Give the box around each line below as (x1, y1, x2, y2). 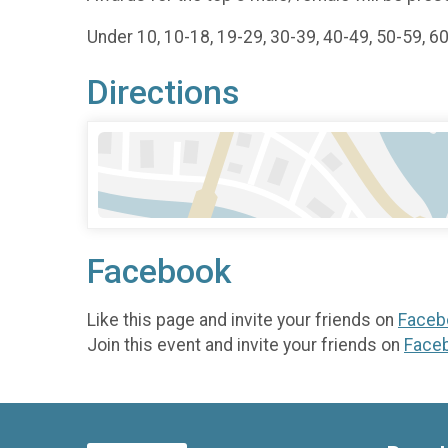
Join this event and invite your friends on (87, 334, 404, 355)
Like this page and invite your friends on (87, 309, 398, 330)
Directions (87, 73, 239, 113)
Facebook (87, 252, 231, 292)
